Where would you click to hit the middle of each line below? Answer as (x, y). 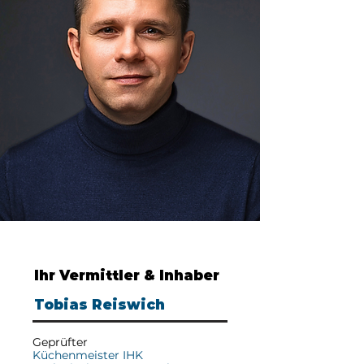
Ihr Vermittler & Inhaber (127, 275)
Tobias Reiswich (100, 305)
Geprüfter (60, 342)
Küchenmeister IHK (88, 355)
